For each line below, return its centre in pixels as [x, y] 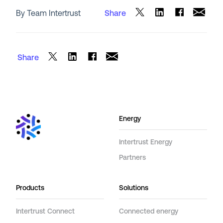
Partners [132, 158]
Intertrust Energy [146, 142]
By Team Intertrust [49, 14]
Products [30, 188]
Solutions [134, 188]
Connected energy [149, 212]
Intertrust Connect [46, 212]
